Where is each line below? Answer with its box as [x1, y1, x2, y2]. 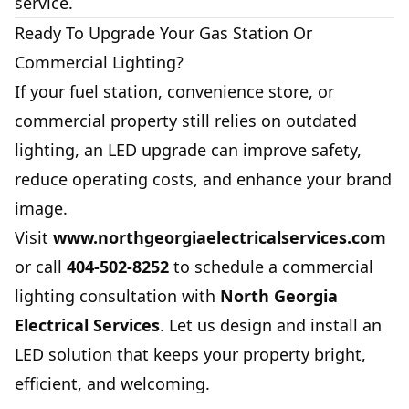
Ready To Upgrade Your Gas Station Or [15, 22, 312, 45]
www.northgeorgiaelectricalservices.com [53, 226, 386, 249]
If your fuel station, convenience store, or [15, 80, 334, 103]
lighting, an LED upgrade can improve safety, [15, 139, 362, 162]
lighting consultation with [15, 285, 220, 308]
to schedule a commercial [169, 256, 373, 278]
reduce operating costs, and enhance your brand [15, 168, 392, 191]
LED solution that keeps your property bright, [15, 343, 366, 366]
